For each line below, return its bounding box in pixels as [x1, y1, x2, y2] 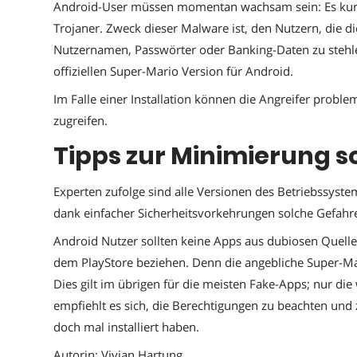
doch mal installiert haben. [53, 318, 200, 335]
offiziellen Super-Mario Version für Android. [53, 63, 294, 79]
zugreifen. [53, 112, 108, 128]
